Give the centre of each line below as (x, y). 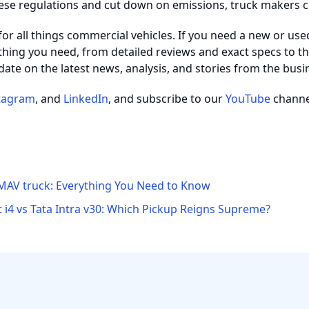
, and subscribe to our (167, 99)
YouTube (248, 99)
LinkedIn (86, 99)
